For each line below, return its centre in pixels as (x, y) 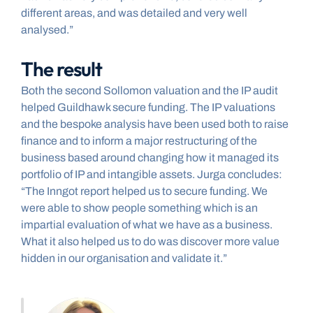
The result (62, 69)
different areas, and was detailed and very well (134, 13)
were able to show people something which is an (139, 208)
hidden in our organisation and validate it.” (124, 259)
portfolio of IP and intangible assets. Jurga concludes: (152, 175)
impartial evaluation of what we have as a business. (147, 225)
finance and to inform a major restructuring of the (139, 141)
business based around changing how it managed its (150, 158)
